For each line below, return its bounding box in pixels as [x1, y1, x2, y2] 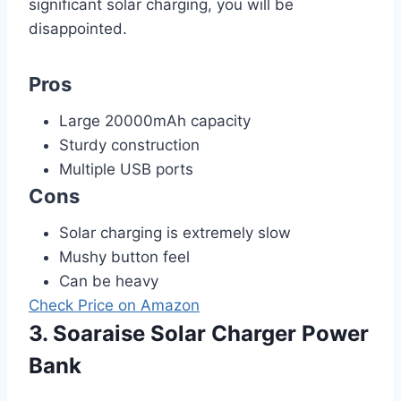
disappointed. [29, 19, 127, 38]
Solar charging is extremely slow [59, 223, 291, 242]
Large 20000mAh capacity [59, 111, 251, 130]
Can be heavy [59, 271, 158, 290]
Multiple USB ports [59, 159, 193, 178]
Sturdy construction [59, 135, 200, 154]
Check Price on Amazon [29, 295, 200, 314]
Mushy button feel [59, 247, 190, 266]
